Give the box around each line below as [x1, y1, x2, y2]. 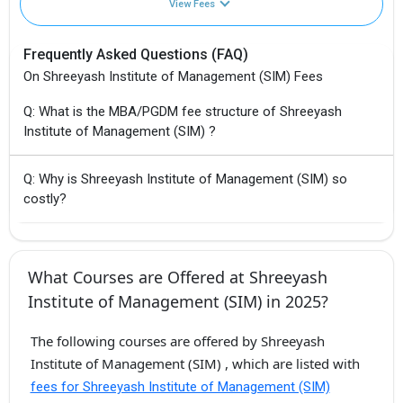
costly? [23, 191, 67, 208]
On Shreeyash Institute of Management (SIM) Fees [23, 68, 323, 85]
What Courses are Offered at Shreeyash [28, 266, 327, 289]
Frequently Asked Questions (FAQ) [23, 46, 248, 64]
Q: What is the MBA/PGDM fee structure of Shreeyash [23, 103, 342, 121]
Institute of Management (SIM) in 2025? [28, 291, 328, 313]
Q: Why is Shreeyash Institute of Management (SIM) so [23, 171, 347, 188]
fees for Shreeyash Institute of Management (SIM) [30, 379, 330, 396]
